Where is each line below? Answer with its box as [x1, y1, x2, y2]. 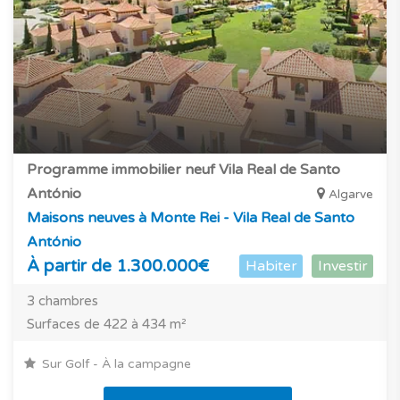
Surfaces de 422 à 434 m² [27, 315, 187, 332]
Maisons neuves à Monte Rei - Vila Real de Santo [27, 208, 354, 227]
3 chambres [27, 292, 98, 309]
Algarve [329, 187, 373, 202]
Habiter [245, 256, 297, 275]
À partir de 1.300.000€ [27, 255, 209, 276]
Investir [317, 256, 368, 275]
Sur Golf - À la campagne [38, 355, 191, 371]
